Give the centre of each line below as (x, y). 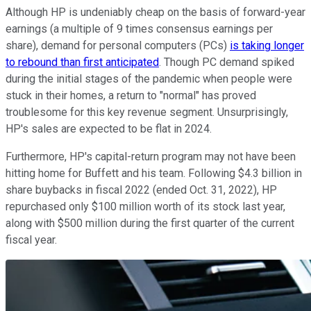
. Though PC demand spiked (227, 62)
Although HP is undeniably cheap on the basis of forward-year (155, 12)
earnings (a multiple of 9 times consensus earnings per (139, 28)
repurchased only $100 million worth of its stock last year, (145, 206)
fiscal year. (31, 239)
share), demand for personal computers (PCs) (118, 45)
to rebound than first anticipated (82, 62)
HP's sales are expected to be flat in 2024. (109, 128)
